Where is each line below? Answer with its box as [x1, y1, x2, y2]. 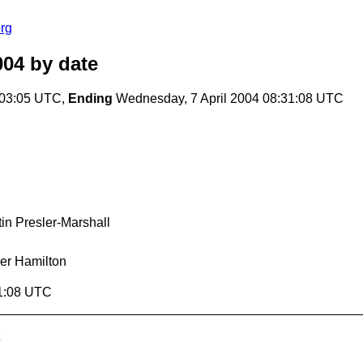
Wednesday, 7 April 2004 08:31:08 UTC [113, 92, 344, 106]
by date [24, 53, 98, 75]
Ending [68, 92, 113, 106]
